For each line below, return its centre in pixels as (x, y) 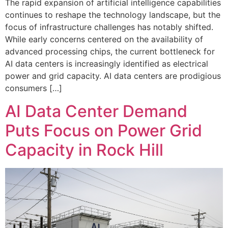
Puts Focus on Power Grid (104, 130)
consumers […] (34, 88)
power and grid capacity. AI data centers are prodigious (113, 76)
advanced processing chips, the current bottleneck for (110, 52)
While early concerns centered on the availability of (104, 39)
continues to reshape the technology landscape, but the (113, 15)
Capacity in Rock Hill (84, 150)
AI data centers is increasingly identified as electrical (107, 64)
